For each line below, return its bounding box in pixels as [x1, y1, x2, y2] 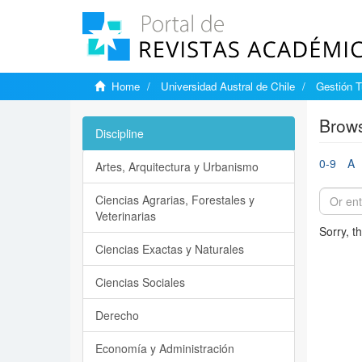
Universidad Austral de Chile [161, 78, 295, 94]
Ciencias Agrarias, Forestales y [95, 192, 255, 208]
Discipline [95, 125, 144, 141]
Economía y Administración [95, 340, 234, 356]
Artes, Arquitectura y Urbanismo [95, 158, 259, 175]
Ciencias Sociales [95, 274, 185, 290]
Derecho [95, 307, 139, 323]
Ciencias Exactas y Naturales [95, 241, 244, 257]
